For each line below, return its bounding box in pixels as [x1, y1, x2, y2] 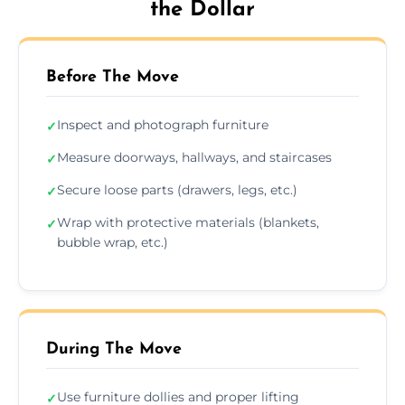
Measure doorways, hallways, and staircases [57, 148, 332, 165]
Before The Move [46, 68, 179, 86]
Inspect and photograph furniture [57, 116, 268, 133]
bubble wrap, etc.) [57, 233, 168, 250]
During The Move [46, 340, 182, 358]
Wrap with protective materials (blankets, [57, 213, 319, 231]
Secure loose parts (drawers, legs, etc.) [57, 181, 297, 198]
